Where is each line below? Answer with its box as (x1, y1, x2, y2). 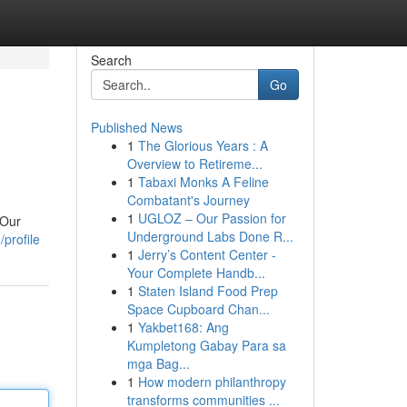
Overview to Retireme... (126, 154, 263, 173)
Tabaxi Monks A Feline (137, 173, 269, 191)
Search (90, 51, 132, 69)
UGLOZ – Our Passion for (137, 209, 286, 227)
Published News (90, 118, 183, 136)
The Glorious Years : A (137, 136, 268, 154)
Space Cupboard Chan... (126, 300, 270, 318)
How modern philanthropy (137, 372, 286, 391)
